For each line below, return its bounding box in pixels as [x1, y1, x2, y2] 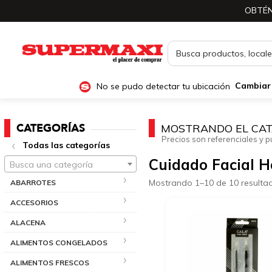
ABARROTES [10, 177, 56, 187]
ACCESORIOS [10, 197, 58, 207]
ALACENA [10, 217, 46, 227]
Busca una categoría [10, 158, 93, 170]
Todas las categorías [22, 140, 110, 151]
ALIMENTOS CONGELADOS [10, 237, 107, 247]
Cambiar [234, 80, 271, 92]
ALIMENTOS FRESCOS [10, 257, 89, 267]
